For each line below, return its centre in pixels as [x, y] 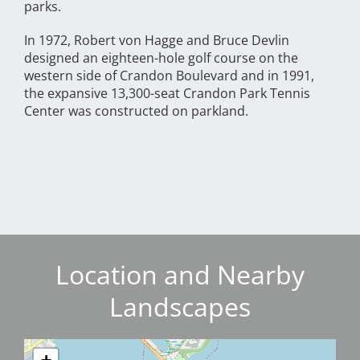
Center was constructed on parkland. [136, 111]
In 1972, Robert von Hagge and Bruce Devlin [157, 41]
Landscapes [180, 307]
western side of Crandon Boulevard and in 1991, [169, 76]
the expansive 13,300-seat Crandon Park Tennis [167, 94]
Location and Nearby [180, 275]
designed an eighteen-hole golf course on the [161, 58]
